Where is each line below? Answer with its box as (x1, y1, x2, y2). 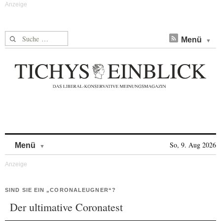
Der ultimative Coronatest (10, 200, 123, 214)
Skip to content (45, 136, 97, 145)
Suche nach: (5, 32, 43, 42)
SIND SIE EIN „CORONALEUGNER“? (5, 187, 116, 193)
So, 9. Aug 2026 (170, 140, 216, 149)
